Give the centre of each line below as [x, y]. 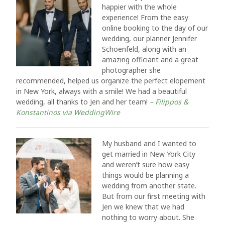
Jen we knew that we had [143, 207]
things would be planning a [145, 175]
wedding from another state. [149, 186]
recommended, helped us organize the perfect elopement [111, 81]
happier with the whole [139, 7]
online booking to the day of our [155, 28]
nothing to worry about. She [148, 217]
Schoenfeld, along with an [144, 49]
